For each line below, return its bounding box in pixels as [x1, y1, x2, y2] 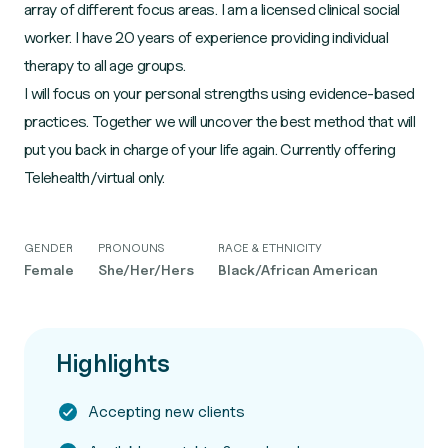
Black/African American [218, 261, 378, 278]
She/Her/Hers [98, 261, 194, 278]
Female [24, 261, 74, 278]
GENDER [24, 240, 73, 255]
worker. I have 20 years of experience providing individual [24, 28, 388, 47]
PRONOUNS [98, 240, 164, 255]
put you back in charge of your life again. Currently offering [24, 140, 395, 159]
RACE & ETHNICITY [218, 240, 322, 255]
